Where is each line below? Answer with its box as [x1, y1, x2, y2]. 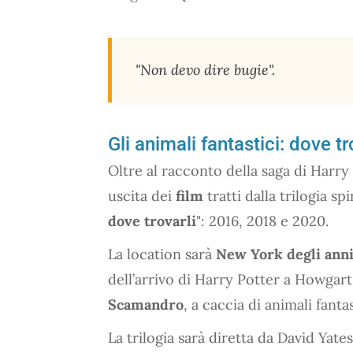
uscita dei [108, 186, 176, 205]
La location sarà [108, 244, 216, 263]
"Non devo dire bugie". [136, 60, 275, 79]
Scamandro [108, 295, 184, 314]
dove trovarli [108, 211, 196, 230]
